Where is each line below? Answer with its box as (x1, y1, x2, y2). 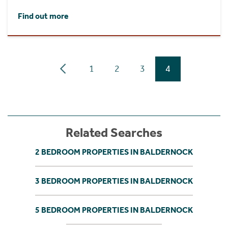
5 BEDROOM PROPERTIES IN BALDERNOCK (35, 205, 193, 215)
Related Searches (66, 125, 162, 140)
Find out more (18, 11, 69, 21)
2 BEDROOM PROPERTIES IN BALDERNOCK (35, 147, 193, 157)
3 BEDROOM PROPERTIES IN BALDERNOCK (35, 176, 193, 186)
